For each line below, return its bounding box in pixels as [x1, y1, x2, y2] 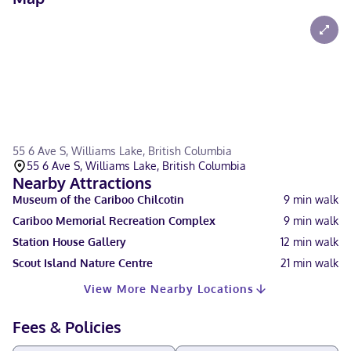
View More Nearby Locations [83, 282, 254, 295]
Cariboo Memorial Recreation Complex [13, 214, 215, 227]
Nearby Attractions [13, 172, 152, 193]
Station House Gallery [13, 235, 126, 248]
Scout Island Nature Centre [13, 256, 153, 270]
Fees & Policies [13, 317, 121, 337]
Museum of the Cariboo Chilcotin [13, 193, 184, 206]
